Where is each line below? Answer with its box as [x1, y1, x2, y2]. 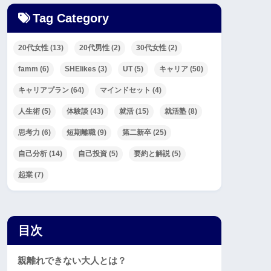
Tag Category [33, 11, 109, 25]
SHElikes [65, 64, 96, 73]
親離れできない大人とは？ [18, 255, 126, 266]
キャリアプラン [18, 85, 69, 94]
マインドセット [100, 85, 151, 94]
